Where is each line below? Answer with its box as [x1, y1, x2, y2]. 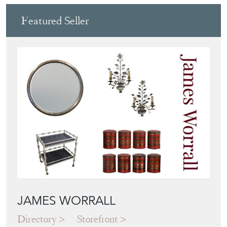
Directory [17, 213, 57, 226]
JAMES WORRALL [17, 193, 116, 209]
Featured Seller [21, 14, 89, 28]
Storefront [77, 213, 118, 226]
